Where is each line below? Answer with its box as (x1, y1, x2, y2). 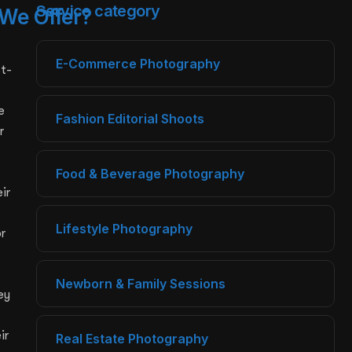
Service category (36, 2, 160, 20)
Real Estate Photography (56, 331, 208, 346)
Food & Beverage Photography (56, 166, 244, 181)
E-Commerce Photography (56, 56, 220, 71)
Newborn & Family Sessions (56, 276, 225, 291)
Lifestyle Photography (56, 221, 192, 236)
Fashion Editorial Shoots (56, 111, 204, 126)
